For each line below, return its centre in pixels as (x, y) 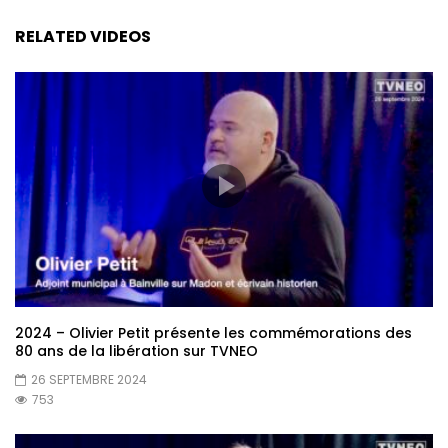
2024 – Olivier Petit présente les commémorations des (213, 332)
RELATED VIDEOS (83, 37)
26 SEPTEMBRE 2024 (89, 379)
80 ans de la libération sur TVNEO (136, 350)
